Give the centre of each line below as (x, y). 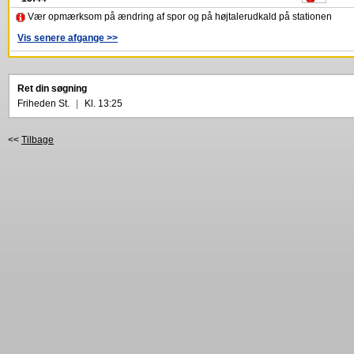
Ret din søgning (52, 88)
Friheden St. (45, 104)
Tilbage (38, 140)
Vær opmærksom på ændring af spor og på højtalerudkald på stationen (179, 17)
